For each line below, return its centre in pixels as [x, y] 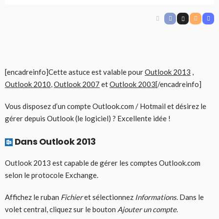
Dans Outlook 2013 [54, 141]
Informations [156, 197]
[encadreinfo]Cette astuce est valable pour [75, 72]
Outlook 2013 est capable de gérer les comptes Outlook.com [103, 163]
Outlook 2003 [132, 84]
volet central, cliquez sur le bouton [61, 209]
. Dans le [190, 197]
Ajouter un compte [147, 209]
